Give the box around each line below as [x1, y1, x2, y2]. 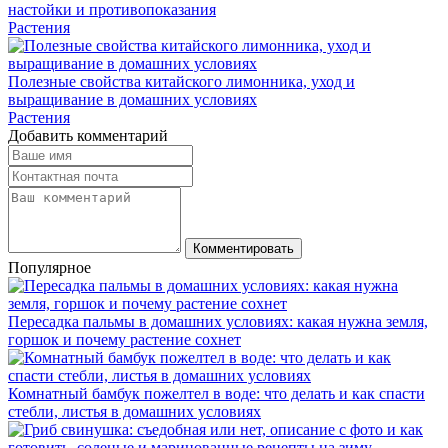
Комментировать [193, 241, 294, 257]
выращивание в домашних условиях [8, 91, 257, 109]
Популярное [8, 259, 91, 277]
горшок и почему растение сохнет [8, 331, 241, 349]
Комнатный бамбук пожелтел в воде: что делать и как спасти [8, 385, 425, 403]
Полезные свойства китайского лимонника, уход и [8, 73, 355, 91]
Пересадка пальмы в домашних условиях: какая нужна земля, [8, 313, 428, 331]
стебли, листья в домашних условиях [8, 403, 261, 421]
